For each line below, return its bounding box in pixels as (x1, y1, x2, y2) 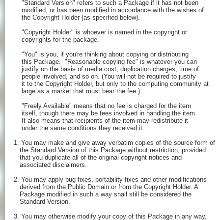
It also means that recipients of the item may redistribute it (14, 117, 188, 125)
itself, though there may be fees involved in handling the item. (14, 110, 197, 117)
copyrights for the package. (14, 36, 99, 44)
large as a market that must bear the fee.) (14, 87, 140, 95)
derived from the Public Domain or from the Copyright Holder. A (14, 183, 198, 191)
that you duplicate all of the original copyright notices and (14, 154, 182, 162)
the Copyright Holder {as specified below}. (14, 14, 140, 22)
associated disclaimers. (14, 161, 87, 169)
